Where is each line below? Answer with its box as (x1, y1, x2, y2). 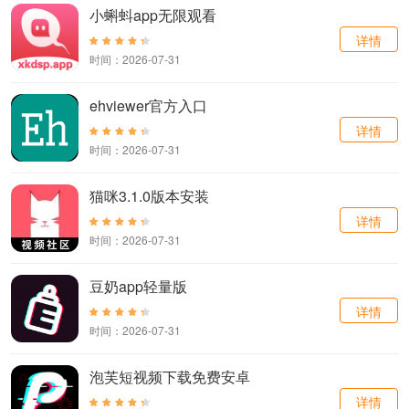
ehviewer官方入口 (89, 95, 207, 117)
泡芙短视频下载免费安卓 (89, 366, 250, 388)
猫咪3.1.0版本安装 (89, 185, 209, 207)
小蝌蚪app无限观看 (89, 5, 216, 26)
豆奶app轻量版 (89, 276, 187, 298)
